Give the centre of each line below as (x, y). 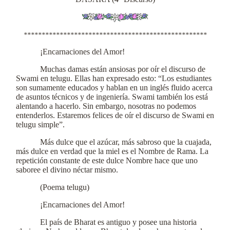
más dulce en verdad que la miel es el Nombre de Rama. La (112, 151)
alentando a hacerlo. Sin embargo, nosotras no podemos (106, 106)
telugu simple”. (40, 124)
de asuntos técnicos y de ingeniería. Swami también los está (112, 97)
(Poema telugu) (65, 187)
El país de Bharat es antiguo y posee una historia (119, 222)
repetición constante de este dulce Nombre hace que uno (107, 160)
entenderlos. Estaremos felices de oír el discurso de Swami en (115, 115)
